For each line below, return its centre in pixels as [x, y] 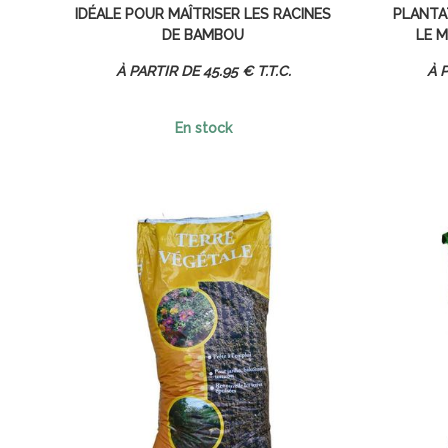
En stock [203, 128]
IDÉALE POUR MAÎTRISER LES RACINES [203, 14]
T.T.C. [273, 71]
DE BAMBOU [203, 35]
